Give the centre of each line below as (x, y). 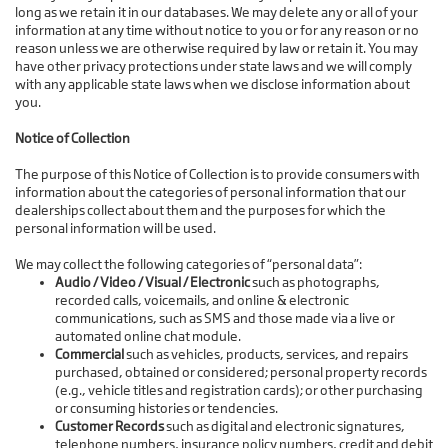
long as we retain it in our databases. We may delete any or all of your (216, 12)
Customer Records (110, 426)
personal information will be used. (115, 228)
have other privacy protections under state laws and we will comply (213, 66)
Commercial (89, 354)
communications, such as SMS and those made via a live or (225, 318)
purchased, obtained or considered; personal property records (241, 372)
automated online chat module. (148, 336)
